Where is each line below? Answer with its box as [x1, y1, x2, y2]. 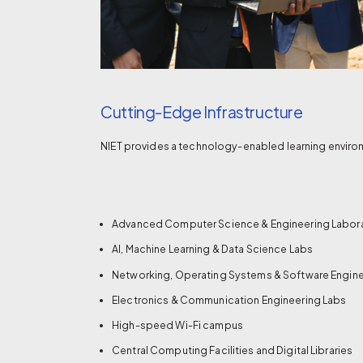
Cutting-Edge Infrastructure [100, 102, 303, 122]
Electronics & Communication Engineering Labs [112, 293, 347, 306]
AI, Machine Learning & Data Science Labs [112, 242, 313, 256]
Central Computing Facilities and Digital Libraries [112, 344, 353, 357]
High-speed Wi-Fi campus [112, 318, 243, 332]
